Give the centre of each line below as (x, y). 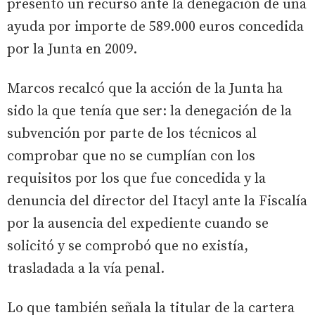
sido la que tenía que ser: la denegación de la (149, 111)
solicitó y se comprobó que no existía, (128, 246)
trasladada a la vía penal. (86, 269)
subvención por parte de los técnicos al (132, 134)
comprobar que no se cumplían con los (131, 156)
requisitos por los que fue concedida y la (136, 179)
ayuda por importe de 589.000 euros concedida (155, 27)
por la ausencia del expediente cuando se (138, 224)
